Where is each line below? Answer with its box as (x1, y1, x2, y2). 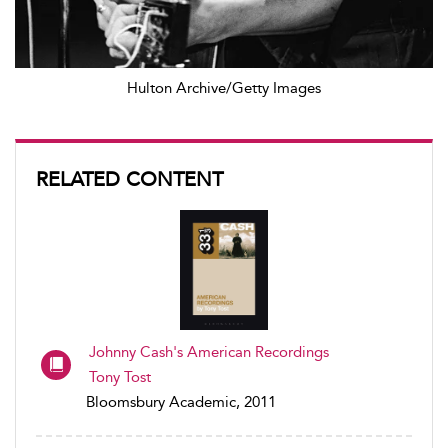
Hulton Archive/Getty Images (127, 78, 321, 97)
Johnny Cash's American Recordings (89, 342, 329, 361)
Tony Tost (89, 367, 151, 386)
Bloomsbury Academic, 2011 (86, 392, 276, 411)
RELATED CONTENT (36, 166, 223, 191)
